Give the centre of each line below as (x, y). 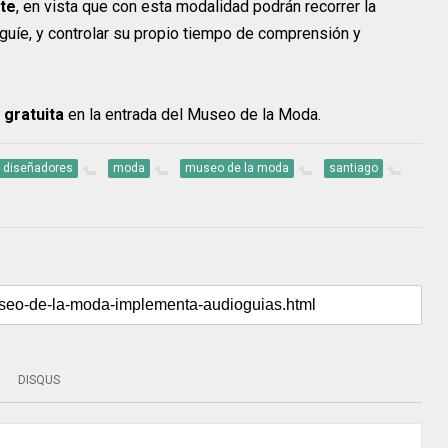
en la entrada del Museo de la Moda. (192, 114)
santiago (353, 167)
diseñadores (38, 167)
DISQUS (39, 379)
